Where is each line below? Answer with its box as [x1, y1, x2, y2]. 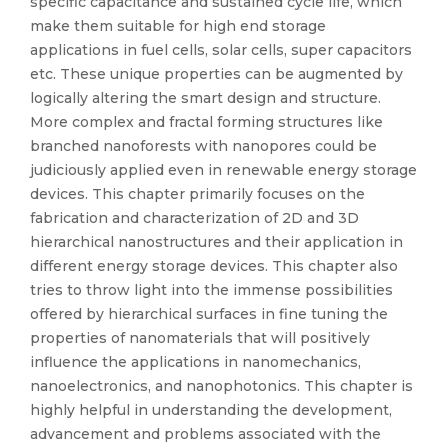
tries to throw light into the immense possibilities [30, 281, 393, 299]
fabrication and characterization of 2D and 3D [30, 209, 359, 227]
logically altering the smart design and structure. [30, 89, 381, 107]
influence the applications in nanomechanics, [30, 353, 361, 371]
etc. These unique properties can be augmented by [30, 65, 403, 83]
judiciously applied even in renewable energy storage [30, 161, 417, 179]
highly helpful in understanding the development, [30, 401, 392, 419]
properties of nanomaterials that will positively [30, 329, 370, 347]
